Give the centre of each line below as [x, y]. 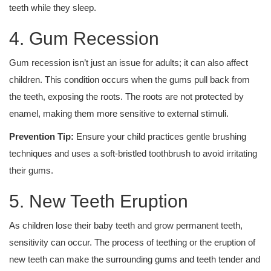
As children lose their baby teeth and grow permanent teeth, [126, 225]
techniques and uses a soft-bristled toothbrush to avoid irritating [133, 153]
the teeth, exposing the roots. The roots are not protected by [126, 96]
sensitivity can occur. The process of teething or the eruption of [132, 242]
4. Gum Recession [84, 38]
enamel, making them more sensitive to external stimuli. [119, 113]
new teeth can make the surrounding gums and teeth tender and [135, 259]
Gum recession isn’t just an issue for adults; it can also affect [129, 63]
